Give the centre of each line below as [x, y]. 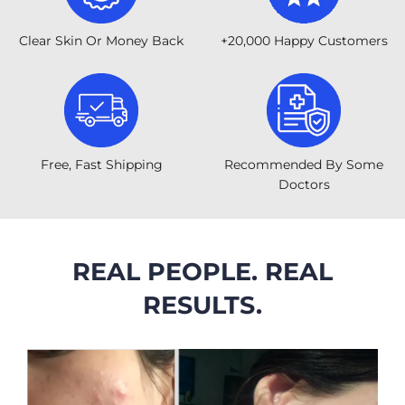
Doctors [304, 184]
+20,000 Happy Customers [304, 40]
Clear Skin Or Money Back [101, 40]
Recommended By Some [304, 164]
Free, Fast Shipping [101, 164]
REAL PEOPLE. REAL [202, 271]
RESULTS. [202, 305]
